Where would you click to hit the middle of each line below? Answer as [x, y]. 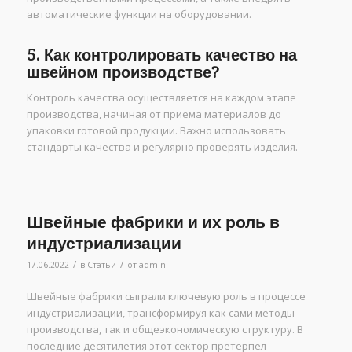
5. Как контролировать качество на [161, 55]
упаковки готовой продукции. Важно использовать [156, 130]
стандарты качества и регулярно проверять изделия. [162, 147]
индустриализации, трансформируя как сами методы [160, 312]
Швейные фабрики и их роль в [153, 222]
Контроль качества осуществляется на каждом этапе [161, 97]
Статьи [101, 264]
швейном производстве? [123, 72]
